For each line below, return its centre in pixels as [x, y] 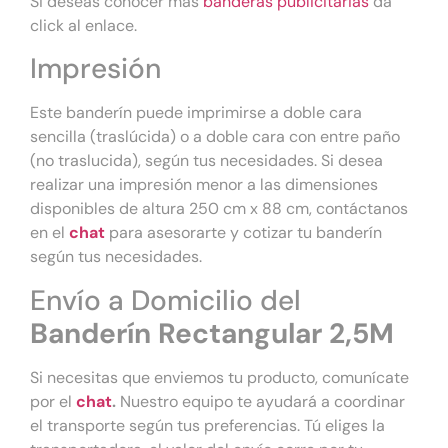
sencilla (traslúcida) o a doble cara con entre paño [215, 137]
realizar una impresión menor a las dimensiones [204, 185]
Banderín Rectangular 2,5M [212, 333]
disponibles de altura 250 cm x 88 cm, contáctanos [219, 209]
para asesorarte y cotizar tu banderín [243, 233]
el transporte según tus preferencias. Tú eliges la [207, 425]
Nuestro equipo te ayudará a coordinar [260, 401]
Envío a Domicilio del [165, 300]
